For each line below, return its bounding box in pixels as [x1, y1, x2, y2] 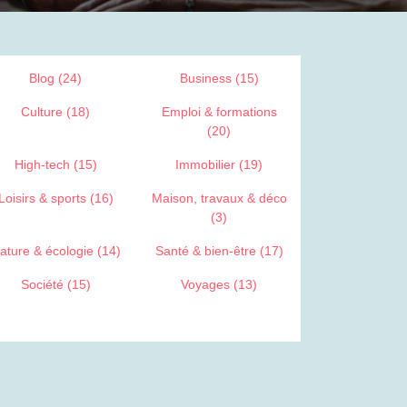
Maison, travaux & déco [151, 191, 287, 205]
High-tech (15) [14, 157, 97, 172]
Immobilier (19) [175, 157, 263, 172]
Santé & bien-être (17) [154, 243, 283, 258]
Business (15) [179, 71, 259, 85]
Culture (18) [21, 104, 90, 119]
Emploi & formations [161, 104, 277, 119]
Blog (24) [29, 71, 82, 85]
